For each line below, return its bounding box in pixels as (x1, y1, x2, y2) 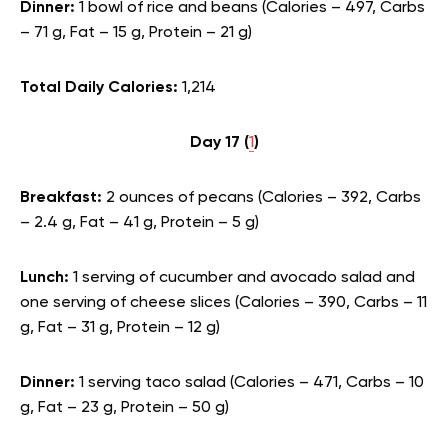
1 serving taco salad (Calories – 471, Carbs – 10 (79, 375, 424, 391)
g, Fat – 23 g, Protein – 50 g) (20, 400, 229, 416)
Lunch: (20, 270, 73, 286)
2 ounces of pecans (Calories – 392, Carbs (106, 190, 421, 206)
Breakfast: (20, 190, 106, 206)
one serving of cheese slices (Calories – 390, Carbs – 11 (20, 295, 427, 311)
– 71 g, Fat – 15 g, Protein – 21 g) (20, 25, 252, 41)
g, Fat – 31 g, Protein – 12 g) (20, 320, 220, 336)
